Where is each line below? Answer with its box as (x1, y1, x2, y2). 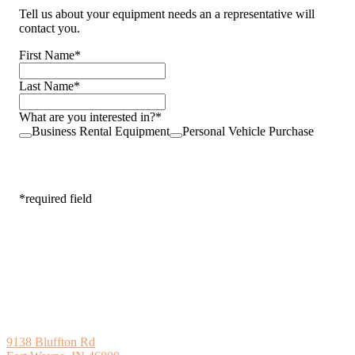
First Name (19, 48, 74, 63)
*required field (19, 192, 92, 206)
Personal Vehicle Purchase (182, 124, 314, 139)
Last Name (19, 79, 74, 94)
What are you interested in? (19, 110, 155, 124)
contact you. (19, 21, 80, 36)
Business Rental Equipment (32, 124, 170, 139)
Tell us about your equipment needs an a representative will (19, 7, 315, 21)
